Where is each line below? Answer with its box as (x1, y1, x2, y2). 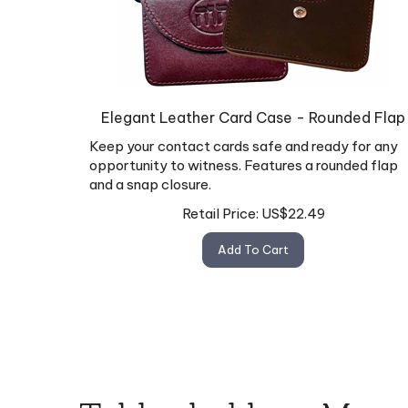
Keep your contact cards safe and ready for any (89, 129, 398, 148)
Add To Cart (218, 233, 289, 249)
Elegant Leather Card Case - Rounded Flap (101, 100, 405, 119)
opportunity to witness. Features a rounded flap (89, 148, 398, 167)
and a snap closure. (89, 168, 211, 186)
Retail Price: (181, 196, 259, 214)
